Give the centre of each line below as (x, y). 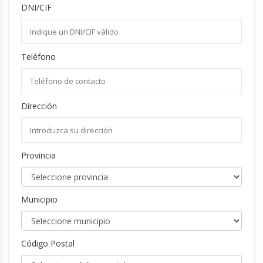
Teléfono (38, 57)
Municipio (39, 199)
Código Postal (48, 243)
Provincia (38, 155)
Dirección (39, 106)
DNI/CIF (36, 7)
